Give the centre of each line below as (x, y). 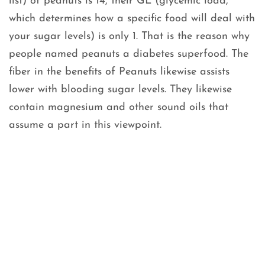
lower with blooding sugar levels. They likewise (120, 90)
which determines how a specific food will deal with (132, 19)
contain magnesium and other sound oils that (119, 108)
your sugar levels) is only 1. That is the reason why (129, 37)
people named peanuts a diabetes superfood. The (129, 54)
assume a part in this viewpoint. (85, 125)
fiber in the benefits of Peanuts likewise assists (119, 72)
